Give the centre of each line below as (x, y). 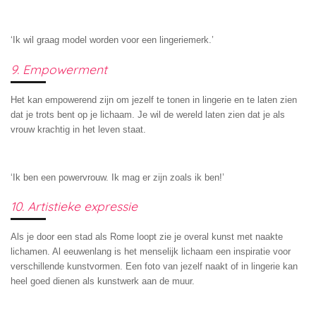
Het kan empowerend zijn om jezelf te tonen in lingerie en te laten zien (154, 99)
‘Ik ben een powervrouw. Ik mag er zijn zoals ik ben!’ (117, 177)
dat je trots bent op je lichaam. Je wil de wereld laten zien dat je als (148, 114)
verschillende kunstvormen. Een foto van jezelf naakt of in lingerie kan (154, 267)
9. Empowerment (59, 69)
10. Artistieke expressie (74, 206)
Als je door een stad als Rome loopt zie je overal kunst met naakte (147, 237)
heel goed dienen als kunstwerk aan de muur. (103, 281)
